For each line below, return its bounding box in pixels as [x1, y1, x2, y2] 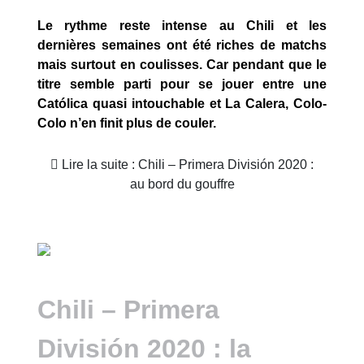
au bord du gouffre [129, 177, 235, 192]
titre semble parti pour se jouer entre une [37, 76, 327, 91]
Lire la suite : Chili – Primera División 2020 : [58, 158, 314, 172]
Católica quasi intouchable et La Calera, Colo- [37, 96, 327, 110]
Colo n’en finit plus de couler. [37, 115, 216, 130]
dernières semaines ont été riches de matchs [37, 37, 327, 52]
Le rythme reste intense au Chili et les [37, 18, 327, 32]
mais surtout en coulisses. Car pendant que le [37, 57, 327, 71]
